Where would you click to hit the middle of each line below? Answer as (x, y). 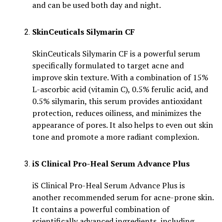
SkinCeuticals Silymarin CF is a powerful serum (116, 53)
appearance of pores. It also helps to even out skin (123, 125)
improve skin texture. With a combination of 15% (120, 77)
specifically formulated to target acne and (108, 65)
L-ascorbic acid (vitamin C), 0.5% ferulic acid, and (120, 89)
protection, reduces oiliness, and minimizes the (117, 113)
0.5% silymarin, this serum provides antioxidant (117, 101)
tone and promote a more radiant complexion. (116, 137)
